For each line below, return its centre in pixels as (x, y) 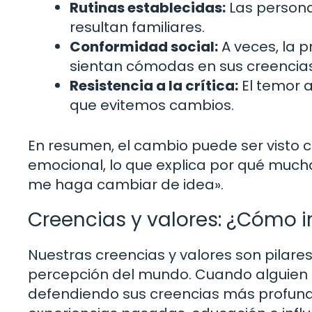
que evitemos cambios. (152, 105)
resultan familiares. (137, 27)
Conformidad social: (144, 46)
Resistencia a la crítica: (154, 85)
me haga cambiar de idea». (126, 184)
